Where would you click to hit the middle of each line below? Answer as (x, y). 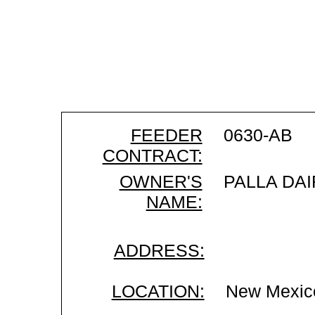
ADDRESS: (159, 250)
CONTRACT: (152, 155)
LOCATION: (158, 291)
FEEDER (166, 135)
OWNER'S (161, 181)
